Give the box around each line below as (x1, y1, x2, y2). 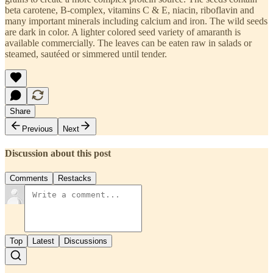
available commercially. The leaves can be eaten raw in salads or (5, 37, 252, 48)
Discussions (64, 236, 107, 246)
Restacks (58, 174, 91, 183)
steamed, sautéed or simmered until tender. (5, 48, 167, 59)
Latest (32, 236, 54, 246)
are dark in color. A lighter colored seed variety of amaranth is (5, 26, 241, 37)
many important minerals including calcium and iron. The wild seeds (5, 15, 268, 26)
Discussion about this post (5, 148, 111, 159)
